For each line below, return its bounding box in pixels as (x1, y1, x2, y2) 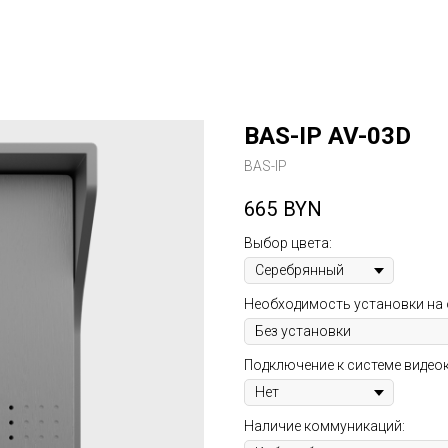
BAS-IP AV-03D (244, 122, 411, 150)
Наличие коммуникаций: (244, 418, 405, 435)
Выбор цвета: (244, 235, 332, 252)
